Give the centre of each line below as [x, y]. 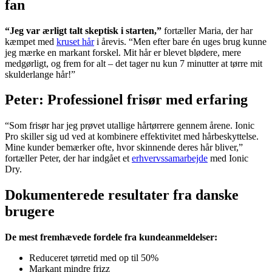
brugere [30, 212]
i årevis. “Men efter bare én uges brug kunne [180, 41]
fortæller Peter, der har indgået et [68, 158]
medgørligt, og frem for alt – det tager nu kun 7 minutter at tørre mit [134, 63]
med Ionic [228, 158]
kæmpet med [31, 41]
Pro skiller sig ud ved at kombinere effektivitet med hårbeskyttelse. [132, 137]
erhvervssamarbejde [170, 158]
